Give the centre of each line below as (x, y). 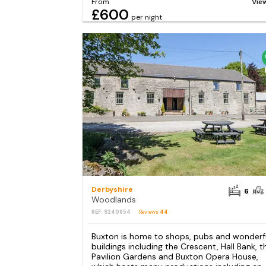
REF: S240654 (111, 212)
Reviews (149, 212)
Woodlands (113, 200)
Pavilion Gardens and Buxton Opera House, (175, 256)
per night (146, 18)
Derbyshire (112, 190)
